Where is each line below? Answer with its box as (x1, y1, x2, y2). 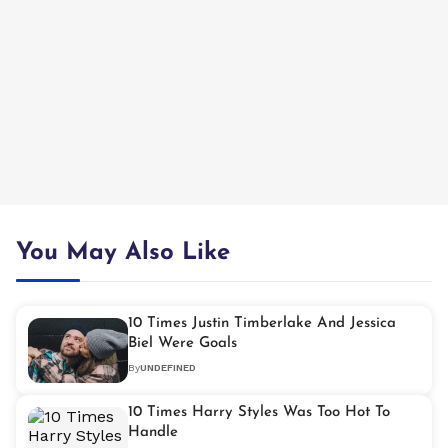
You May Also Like (16, 241, 230, 265)
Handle (128, 425, 178, 440)
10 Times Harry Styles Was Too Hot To (128, 405, 390, 420)
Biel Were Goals (128, 336, 237, 351)
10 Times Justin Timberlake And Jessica (128, 316, 396, 331)
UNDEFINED (140, 362, 196, 373)
